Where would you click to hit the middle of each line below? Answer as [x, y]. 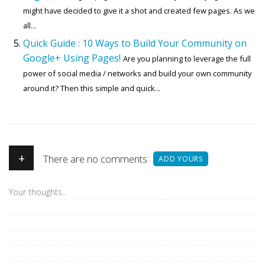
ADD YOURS [181, 159]
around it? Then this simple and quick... [92, 88]
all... [30, 25]
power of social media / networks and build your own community [137, 73]
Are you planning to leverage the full [187, 58]
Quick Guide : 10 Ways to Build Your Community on [135, 43]
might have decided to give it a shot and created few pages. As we [139, 10]
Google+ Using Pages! [72, 58]
